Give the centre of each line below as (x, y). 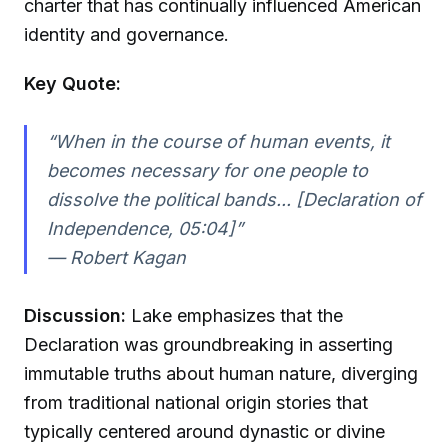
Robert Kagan (127, 257)
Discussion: (75, 315)
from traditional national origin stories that (196, 402)
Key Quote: (72, 83)
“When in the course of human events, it (218, 141)
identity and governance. (126, 35)
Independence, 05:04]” (144, 228)
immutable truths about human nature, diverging (221, 373)
